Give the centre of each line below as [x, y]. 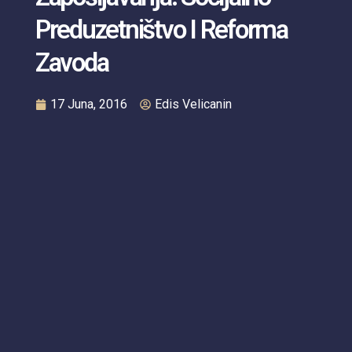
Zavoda [71, 63]
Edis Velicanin [193, 104]
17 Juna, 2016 [88, 104]
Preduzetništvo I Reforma [161, 30]
